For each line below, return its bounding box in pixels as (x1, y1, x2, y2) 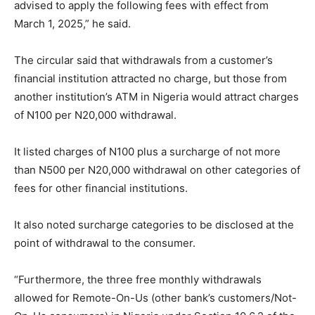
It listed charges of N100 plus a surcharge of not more (14, 145, 281, 158)
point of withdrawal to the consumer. (14, 236, 195, 250)
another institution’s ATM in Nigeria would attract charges (14, 90, 299, 103)
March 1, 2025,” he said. (14, 17, 131, 30)
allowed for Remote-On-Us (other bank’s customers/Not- (14, 291, 297, 304)
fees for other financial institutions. (14, 181, 188, 195)
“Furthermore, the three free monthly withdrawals (14, 273, 262, 286)
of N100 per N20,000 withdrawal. (14, 108, 176, 122)
